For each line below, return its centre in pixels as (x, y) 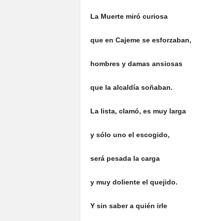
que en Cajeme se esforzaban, (141, 40)
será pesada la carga (125, 158)
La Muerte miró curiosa (129, 16)
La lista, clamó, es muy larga (138, 111)
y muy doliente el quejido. (134, 182)
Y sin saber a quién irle (129, 206)
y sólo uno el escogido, (130, 135)
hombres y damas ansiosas (136, 64)
